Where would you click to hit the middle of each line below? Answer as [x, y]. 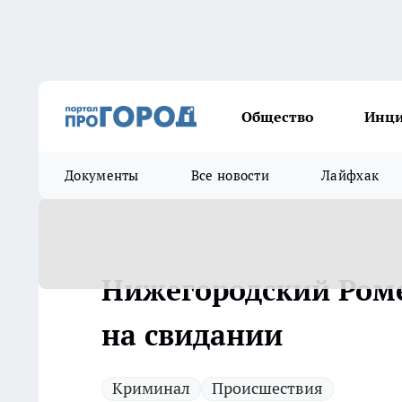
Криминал [151, 388]
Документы [102, 175]
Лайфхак [350, 175]
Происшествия [267, 388]
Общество [278, 117]
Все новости [230, 175]
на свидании [192, 335]
